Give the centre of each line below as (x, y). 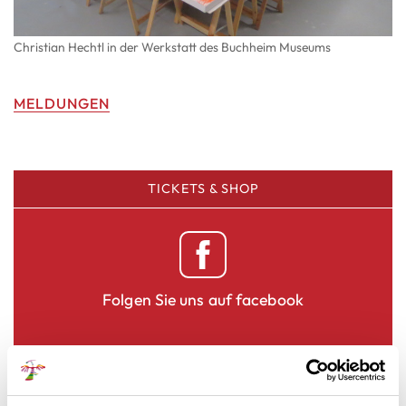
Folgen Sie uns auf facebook (203, 299)
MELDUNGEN (62, 103)
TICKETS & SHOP (203, 188)
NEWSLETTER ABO (210, 365)
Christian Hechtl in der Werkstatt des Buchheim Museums (172, 47)
